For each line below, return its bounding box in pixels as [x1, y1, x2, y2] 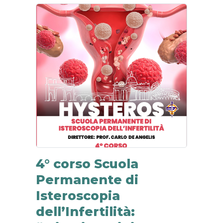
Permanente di [36, 172, 138, 187]
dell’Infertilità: [36, 204, 135, 219]
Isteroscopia [36, 188, 120, 203]
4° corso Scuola [36, 156, 138, 171]
